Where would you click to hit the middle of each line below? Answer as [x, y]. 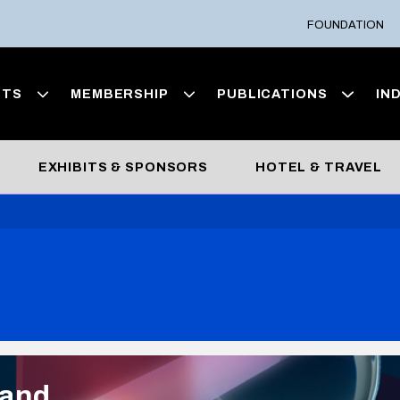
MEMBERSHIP [120, 94]
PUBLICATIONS [272, 94]
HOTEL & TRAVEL [319, 167]
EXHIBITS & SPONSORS [123, 167]
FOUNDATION [346, 25]
